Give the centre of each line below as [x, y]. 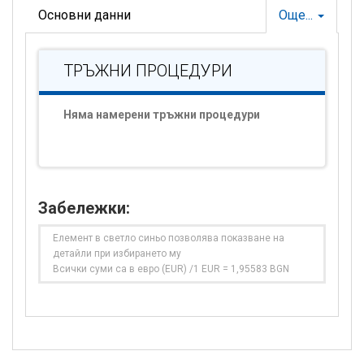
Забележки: [84, 208]
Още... [297, 15]
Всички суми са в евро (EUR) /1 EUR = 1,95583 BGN [171, 269]
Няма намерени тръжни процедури [162, 115]
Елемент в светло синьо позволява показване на [169, 238]
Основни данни [84, 15]
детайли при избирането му [117, 253]
